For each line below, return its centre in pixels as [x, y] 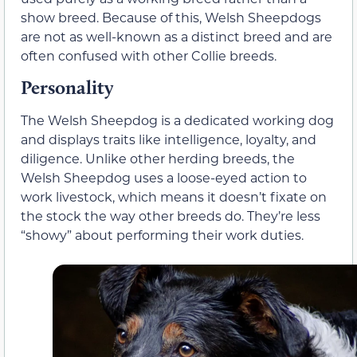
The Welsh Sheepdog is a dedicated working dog [177, 120]
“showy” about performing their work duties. [162, 235]
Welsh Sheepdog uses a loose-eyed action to [164, 178]
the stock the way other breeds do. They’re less [171, 216]
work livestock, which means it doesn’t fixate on [174, 197]
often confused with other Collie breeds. [149, 55]
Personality [67, 88]
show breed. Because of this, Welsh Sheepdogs [171, 17]
